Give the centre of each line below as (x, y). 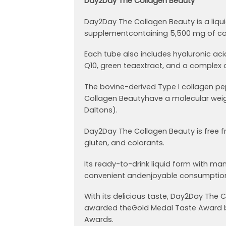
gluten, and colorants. (124, 143)
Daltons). (101, 110)
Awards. (99, 220)
